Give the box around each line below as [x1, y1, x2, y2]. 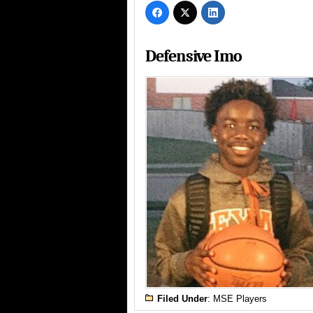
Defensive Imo [145, 46, 242, 66]
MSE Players [213, 293, 267, 305]
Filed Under [157, 293, 208, 305]
